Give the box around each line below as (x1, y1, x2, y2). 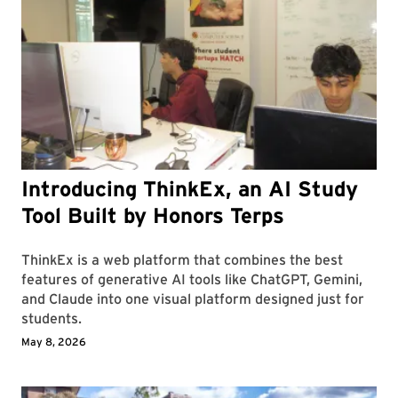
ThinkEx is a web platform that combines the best (21, 251, 343, 269)
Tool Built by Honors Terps (21, 203, 284, 229)
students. (21, 310, 82, 328)
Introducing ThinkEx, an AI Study (21, 176, 358, 203)
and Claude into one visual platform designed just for (21, 291, 364, 308)
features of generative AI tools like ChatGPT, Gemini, (21, 271, 362, 289)
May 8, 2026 (21, 335, 86, 349)
